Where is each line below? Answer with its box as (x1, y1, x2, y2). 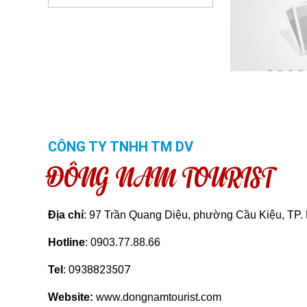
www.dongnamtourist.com (93, 291, 221, 303)
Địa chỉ (47, 209, 84, 221)
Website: (47, 291, 93, 303)
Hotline (47, 236, 85, 248)
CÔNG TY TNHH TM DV (47, 138, 193, 155)
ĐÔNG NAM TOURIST (47, 161, 275, 196)
